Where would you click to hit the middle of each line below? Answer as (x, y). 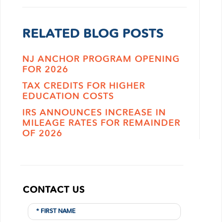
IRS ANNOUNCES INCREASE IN (94, 113)
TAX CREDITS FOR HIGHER (83, 86)
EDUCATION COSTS (68, 97)
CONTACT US (54, 190)
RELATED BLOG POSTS (93, 34)
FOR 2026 (45, 70)
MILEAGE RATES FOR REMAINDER (101, 123)
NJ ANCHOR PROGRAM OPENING (101, 59)
